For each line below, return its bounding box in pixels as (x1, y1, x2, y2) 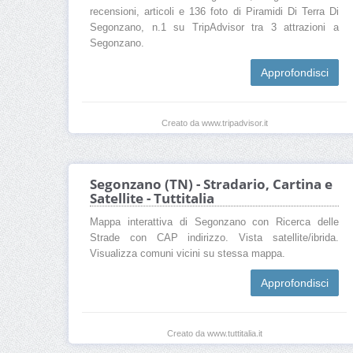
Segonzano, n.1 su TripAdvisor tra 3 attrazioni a (90, 21, 339, 33)
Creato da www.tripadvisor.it (161, 117, 268, 128)
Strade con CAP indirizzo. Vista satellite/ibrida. (90, 232, 339, 244)
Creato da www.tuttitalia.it (166, 329, 262, 339)
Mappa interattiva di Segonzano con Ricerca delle (90, 217, 339, 229)
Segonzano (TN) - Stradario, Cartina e (90, 175, 333, 194)
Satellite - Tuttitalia (90, 189, 214, 208)
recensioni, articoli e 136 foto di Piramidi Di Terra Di (90, 6, 339, 17)
